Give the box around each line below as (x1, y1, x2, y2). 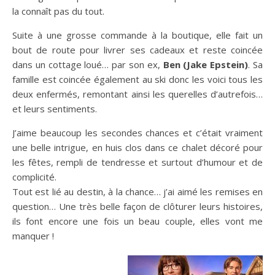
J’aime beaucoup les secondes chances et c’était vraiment (12, 126, 263, 139)
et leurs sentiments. (12, 102, 97, 115)
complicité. (12, 170, 56, 183)
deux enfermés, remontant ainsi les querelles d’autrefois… (12, 87, 263, 100)
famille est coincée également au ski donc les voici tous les (12, 72, 263, 85)
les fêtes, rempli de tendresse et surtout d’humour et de (12, 155, 263, 168)
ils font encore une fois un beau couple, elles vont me (12, 214, 263, 227)
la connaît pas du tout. (12, 4, 104, 17)
